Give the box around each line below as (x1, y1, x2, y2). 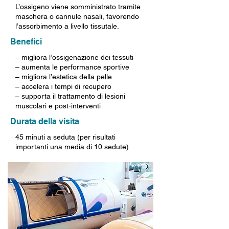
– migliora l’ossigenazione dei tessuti (15, 53, 133, 61)
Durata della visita (10, 117, 79, 126)
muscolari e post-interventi (15, 102, 101, 110)
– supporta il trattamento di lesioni (15, 92, 125, 100)
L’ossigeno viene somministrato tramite (15, 3, 141, 11)
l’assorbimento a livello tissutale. (15, 22, 119, 30)
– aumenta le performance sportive (15, 63, 129, 71)
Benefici (10, 37, 42, 47)
